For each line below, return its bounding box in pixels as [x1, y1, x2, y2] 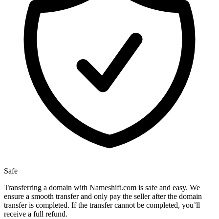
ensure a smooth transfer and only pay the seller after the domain [4, 192, 202, 201]
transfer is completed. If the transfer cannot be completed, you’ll [4, 201, 200, 210]
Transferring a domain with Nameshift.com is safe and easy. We [4, 183, 200, 192]
